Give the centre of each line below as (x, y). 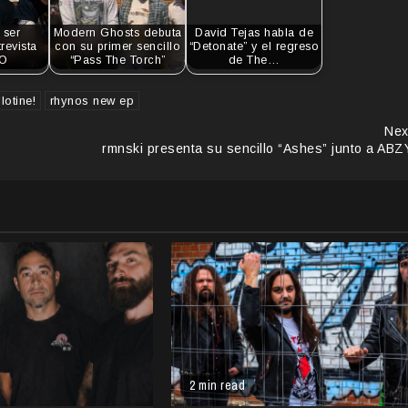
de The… (254, 61)
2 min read (218, 385)
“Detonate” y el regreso (254, 47)
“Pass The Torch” (117, 61)
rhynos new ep (92, 100)
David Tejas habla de (254, 33)
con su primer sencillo (117, 47)
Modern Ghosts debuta (117, 33)
